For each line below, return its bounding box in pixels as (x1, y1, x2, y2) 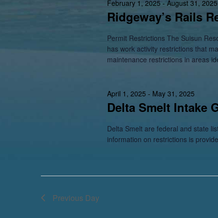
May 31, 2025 (152, 89, 195, 98)
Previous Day (53, 192, 99, 203)
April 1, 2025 (107, 89, 146, 98)
